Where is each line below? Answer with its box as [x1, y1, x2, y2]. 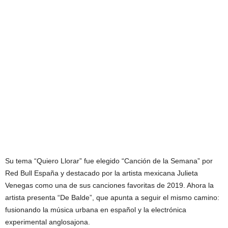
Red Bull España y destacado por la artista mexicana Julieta [5, 169, 198, 178]
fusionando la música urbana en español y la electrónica [5, 206, 186, 214]
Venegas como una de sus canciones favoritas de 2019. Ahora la [5, 181, 214, 190]
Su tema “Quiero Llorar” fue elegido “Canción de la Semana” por [5, 157, 213, 165]
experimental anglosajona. [5, 218, 90, 226]
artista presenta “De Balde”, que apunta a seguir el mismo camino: [5, 193, 219, 202]
